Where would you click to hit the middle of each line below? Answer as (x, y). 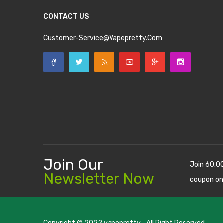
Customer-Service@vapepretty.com (103, 38)
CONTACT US (66, 16)
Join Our (73, 165)
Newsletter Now (99, 178)
